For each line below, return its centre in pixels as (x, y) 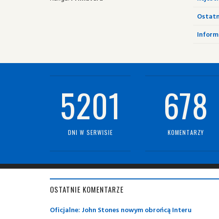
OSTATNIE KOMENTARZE (87, 189)
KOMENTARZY (186, 132)
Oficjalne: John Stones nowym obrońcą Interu (121, 209)
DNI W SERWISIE (90, 132)
